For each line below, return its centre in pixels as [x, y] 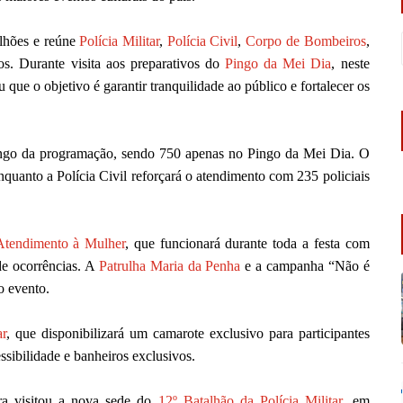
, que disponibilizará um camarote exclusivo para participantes [188, 334]
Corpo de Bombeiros [306, 41]
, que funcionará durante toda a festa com [247, 244]
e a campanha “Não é [305, 266]
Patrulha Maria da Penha [170, 266]
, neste [350, 64]
